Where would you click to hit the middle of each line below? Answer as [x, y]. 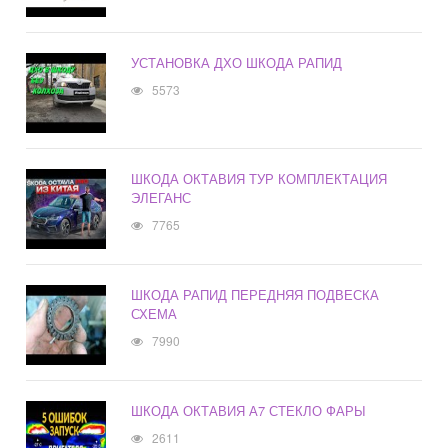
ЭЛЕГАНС [161, 198]
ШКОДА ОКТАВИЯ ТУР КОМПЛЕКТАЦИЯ [259, 179]
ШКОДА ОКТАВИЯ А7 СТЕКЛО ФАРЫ [249, 411]
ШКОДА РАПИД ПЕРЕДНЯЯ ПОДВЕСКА [255, 295]
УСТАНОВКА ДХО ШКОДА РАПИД [237, 63]
